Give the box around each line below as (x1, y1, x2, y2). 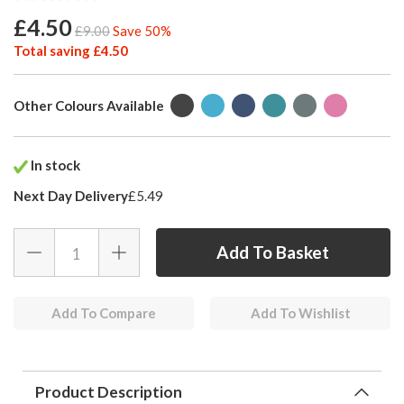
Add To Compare (51, 305, 156, 322)
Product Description (35, 382, 182, 402)
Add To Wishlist (250, 305, 351, 322)
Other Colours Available (14, 97, 164, 115)
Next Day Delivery (14, 188, 128, 205)
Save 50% (113, 23, 171, 40)
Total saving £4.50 (14, 42, 128, 60)
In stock (28, 157, 80, 174)
